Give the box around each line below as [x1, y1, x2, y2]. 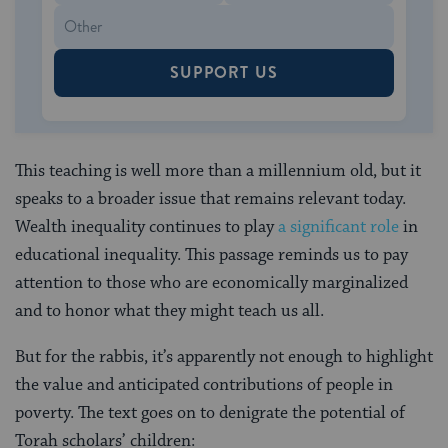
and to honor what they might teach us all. [15, 299, 324, 322]
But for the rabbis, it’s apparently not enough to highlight [15, 345, 433, 368]
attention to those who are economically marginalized [15, 271, 408, 294]
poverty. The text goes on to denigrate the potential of [15, 401, 405, 424]
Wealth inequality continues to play [15, 215, 278, 238]
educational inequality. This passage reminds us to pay [15, 243, 408, 266]
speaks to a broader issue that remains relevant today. [15, 187, 406, 210]
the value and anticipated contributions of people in [15, 373, 393, 396]
